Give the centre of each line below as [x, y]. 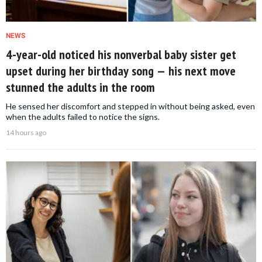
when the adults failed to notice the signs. [83, 117]
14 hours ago [26, 133]
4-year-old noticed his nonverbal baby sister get [121, 55]
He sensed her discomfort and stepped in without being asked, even [130, 106]
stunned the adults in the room [80, 87]
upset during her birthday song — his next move [121, 71]
